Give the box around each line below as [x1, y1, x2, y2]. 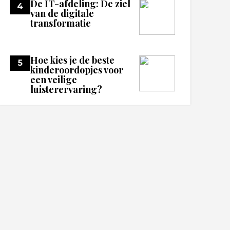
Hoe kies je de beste [30, 54, 115, 66]
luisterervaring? [30, 83, 103, 95]
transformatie [30, 17, 91, 29]
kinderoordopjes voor [30, 64, 124, 76]
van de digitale [30, 7, 94, 20]
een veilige [30, 73, 78, 86]
